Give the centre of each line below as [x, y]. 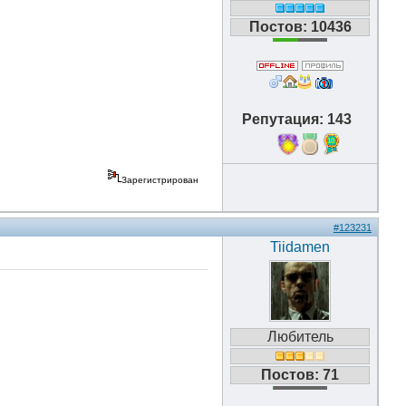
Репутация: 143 [300, 119]
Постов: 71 [300, 375]
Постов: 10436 [300, 27]
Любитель [300, 337]
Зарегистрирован [161, 180]
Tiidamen [300, 247]
